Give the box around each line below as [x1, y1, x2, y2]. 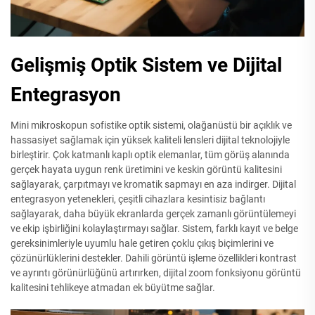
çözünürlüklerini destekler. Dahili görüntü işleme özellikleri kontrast [11, 252, 297, 264]
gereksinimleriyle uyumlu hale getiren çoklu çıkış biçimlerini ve [11, 238, 274, 249]
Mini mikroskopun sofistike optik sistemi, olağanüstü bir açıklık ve [11, 120, 292, 131]
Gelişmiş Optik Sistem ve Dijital [11, 53, 282, 77]
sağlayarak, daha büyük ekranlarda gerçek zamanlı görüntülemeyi [11, 208, 296, 219]
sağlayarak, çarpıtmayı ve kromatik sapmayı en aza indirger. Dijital [11, 179, 296, 190]
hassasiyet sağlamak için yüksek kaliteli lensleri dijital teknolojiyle [11, 134, 290, 146]
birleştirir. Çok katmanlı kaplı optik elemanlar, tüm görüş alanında [11, 149, 290, 160]
